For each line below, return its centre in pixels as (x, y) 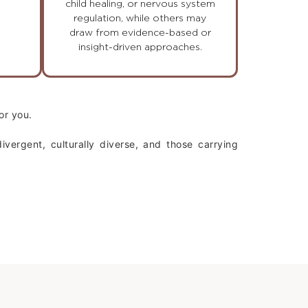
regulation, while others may (140, 19)
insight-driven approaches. (140, 48)
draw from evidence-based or (140, 33)
